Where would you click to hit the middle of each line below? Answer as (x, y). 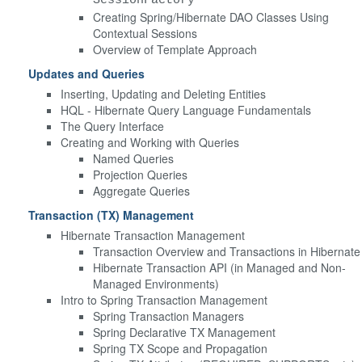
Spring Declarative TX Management (184, 332)
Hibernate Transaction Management (153, 235)
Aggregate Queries (141, 190)
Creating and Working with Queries (150, 142)
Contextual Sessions (145, 33)
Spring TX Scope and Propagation (180, 348)
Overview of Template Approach (175, 49)
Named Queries (133, 158)
